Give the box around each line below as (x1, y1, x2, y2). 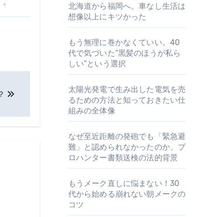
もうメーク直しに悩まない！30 (68, 179, 180, 188)
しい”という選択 (68, 59, 126, 68)
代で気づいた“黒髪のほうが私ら (68, 48, 181, 58)
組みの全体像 (68, 106, 115, 115)
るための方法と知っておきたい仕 (68, 95, 186, 105)
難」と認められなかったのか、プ (68, 142, 186, 152)
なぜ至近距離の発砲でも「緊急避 (68, 132, 186, 141)
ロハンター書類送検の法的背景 (68, 153, 178, 162)
